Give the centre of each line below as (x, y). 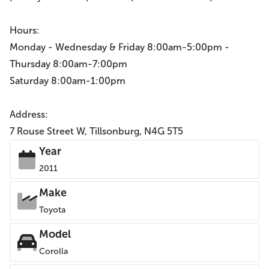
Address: (29, 114)
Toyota (52, 210)
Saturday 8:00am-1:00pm (68, 81)
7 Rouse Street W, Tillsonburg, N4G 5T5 (96, 131)
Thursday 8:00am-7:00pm (68, 64)
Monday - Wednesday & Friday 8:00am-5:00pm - (119, 47)
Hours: (25, 30)
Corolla (53, 251)
